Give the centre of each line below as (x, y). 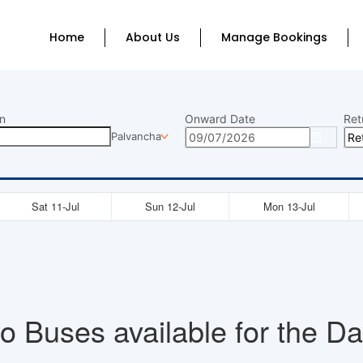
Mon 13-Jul (289, 206)
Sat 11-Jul (55, 206)
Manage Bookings (275, 37)
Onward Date (220, 119)
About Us (153, 37)
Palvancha (136, 136)
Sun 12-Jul (170, 206)
